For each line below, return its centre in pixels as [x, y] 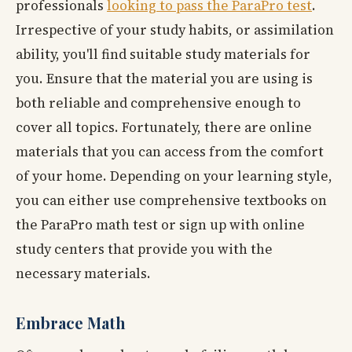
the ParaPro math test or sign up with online [160, 224]
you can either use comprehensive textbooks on [171, 200]
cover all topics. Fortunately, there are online [164, 127]
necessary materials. [83, 273]
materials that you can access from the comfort [170, 151]
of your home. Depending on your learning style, [174, 176]
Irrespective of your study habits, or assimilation [175, 29]
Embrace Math [71, 322]
